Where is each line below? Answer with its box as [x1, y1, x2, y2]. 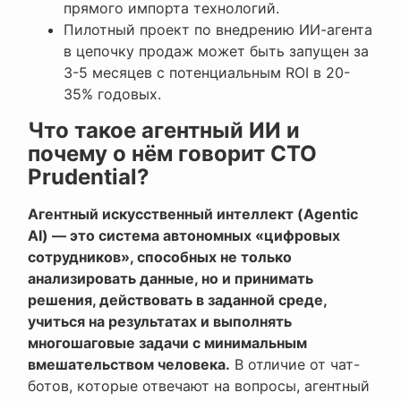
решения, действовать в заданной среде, [28, 291, 327, 310]
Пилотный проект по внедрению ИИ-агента [64, 21, 372, 39]
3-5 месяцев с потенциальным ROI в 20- [64, 64, 350, 82]
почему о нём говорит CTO [28, 141, 317, 167]
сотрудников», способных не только [28, 248, 292, 267]
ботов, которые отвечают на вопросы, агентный [28, 377, 370, 396]
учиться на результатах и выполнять [28, 312, 292, 331]
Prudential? [28, 164, 149, 191]
